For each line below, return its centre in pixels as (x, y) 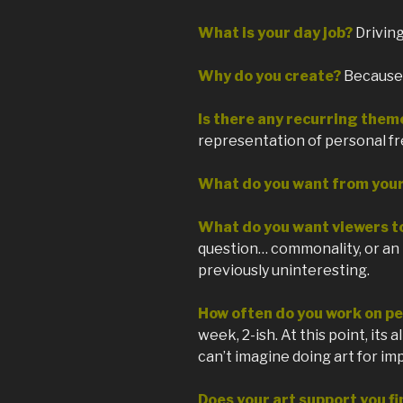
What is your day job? (275, 33)
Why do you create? (269, 76)
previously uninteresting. (284, 271)
